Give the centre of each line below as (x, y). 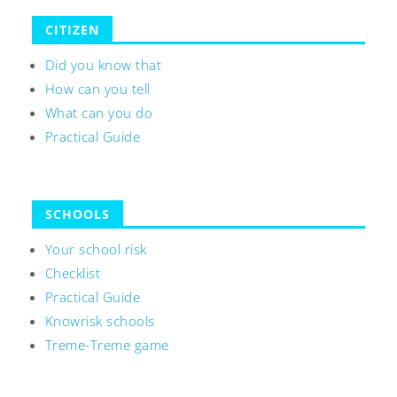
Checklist (73, 272)
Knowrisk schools (100, 320)
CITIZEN (72, 30)
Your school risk (96, 249)
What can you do (99, 113)
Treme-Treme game (107, 344)
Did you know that (103, 65)
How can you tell (97, 89)
